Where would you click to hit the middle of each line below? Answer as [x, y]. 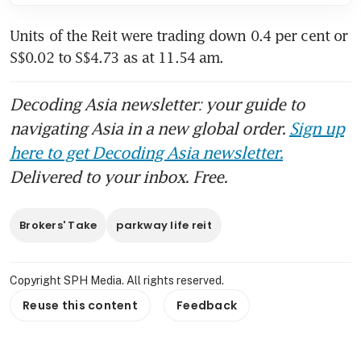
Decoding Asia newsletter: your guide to [157, 104]
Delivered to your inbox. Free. [118, 177]
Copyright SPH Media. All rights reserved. [117, 281]
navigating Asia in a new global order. [149, 129]
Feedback [207, 306]
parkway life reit [164, 226]
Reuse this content [81, 306]
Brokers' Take [58, 226]
